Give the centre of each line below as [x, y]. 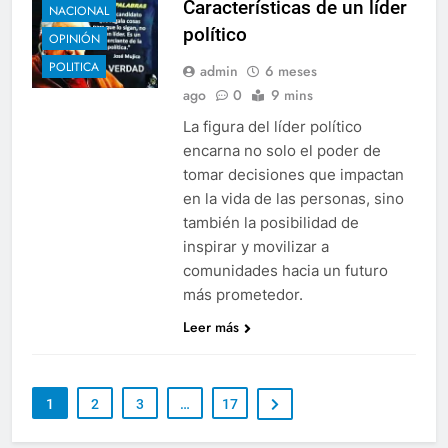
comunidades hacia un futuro [285, 270]
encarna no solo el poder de [281, 150]
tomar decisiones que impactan [293, 174]
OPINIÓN [74, 38]
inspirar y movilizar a [255, 246]
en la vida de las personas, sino [293, 198]
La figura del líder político [272, 126]
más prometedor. [242, 294]
